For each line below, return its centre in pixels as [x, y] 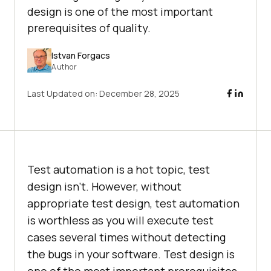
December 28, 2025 [139, 94]
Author [64, 67]
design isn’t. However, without [104, 187]
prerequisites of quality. [89, 28]
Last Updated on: [63, 94]
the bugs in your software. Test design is [131, 254]
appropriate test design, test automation [133, 204]
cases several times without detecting [126, 237]
